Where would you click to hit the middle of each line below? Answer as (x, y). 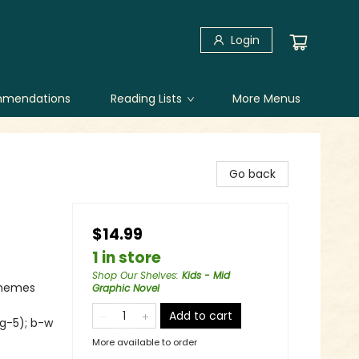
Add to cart (201, 316)
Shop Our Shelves (134, 275)
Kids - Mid (206, 275)
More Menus (266, 99)
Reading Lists (146, 99)
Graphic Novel (126, 288)
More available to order (145, 342)
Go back (252, 174)
